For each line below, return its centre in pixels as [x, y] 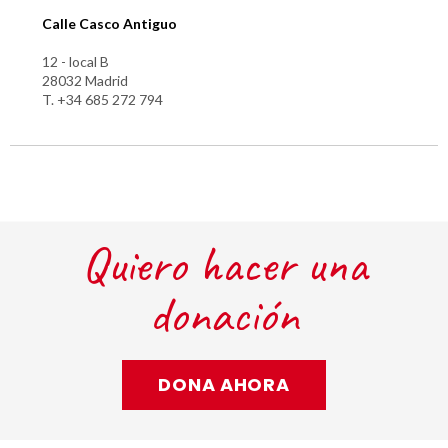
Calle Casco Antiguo [109, 23]
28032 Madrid [85, 81]
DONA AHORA [224, 385]
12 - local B [75, 62]
